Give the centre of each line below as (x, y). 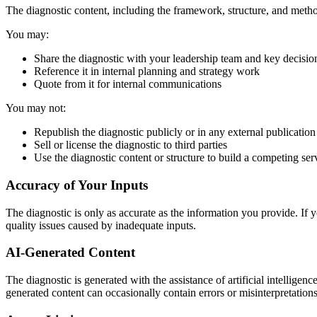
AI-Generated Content (70, 253)
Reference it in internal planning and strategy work (147, 71)
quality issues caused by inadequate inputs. (101, 225)
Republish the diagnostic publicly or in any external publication (175, 132)
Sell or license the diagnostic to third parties (131, 145)
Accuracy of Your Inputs (77, 185)
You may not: (36, 108)
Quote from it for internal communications (128, 84)
